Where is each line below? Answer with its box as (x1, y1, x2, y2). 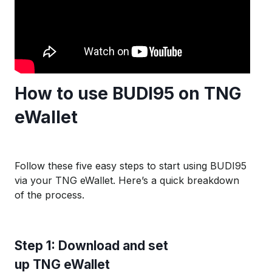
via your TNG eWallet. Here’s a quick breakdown (15, 174, 239, 186)
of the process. (15, 188, 84, 201)
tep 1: (22, 237, 58, 253)
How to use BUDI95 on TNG (15, 83, 242, 104)
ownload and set (67, 237, 168, 253)
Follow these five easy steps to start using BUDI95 (15, 159, 246, 172)
